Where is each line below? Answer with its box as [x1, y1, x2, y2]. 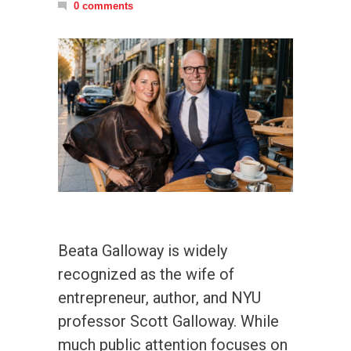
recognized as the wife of [58, 264, 234, 284]
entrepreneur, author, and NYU [58, 288, 261, 307]
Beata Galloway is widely [58, 241, 227, 260]
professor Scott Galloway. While [58, 311, 279, 331]
